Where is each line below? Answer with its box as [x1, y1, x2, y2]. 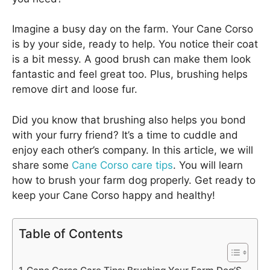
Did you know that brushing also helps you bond [12, 113, 246, 126]
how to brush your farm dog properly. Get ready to [12, 174, 256, 186]
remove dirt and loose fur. [12, 83, 137, 95]
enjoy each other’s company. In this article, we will [12, 143, 253, 156]
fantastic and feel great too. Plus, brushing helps [12, 68, 248, 80]
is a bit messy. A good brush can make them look [12, 53, 251, 65]
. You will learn [173, 159, 243, 171]
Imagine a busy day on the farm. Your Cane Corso [12, 23, 253, 35]
